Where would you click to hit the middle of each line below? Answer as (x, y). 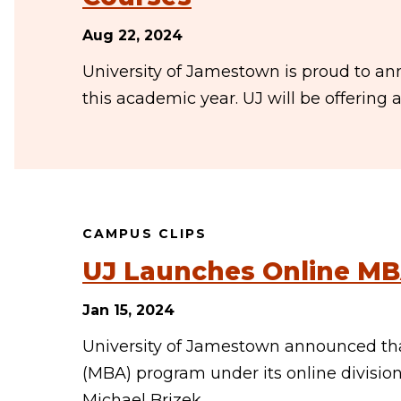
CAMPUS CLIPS (145, 234)
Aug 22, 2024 (132, 35)
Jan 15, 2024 (128, 310)
